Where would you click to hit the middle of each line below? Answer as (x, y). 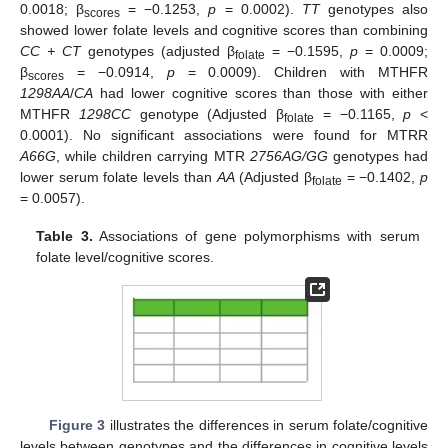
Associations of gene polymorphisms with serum (256, 236)
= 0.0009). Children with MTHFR (301, 72)
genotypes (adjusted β (158, 51)
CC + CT (50, 51)
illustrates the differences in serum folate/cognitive (267, 425)
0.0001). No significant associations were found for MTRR (224, 135)
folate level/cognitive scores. (125, 257)
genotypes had (378, 156)
